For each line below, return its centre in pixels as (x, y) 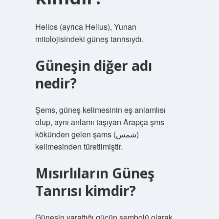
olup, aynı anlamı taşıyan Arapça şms (99, 122)
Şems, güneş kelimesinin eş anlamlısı (100, 110)
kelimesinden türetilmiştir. (79, 146)
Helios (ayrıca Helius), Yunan (86, 27)
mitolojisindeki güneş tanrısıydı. (89, 39)
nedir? (56, 83)
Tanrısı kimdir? (85, 191)
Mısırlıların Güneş (95, 173)
